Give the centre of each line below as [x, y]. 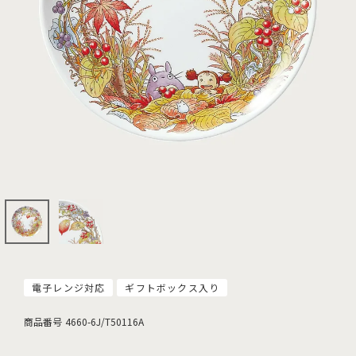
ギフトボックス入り [172, 287]
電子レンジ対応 [69, 287]
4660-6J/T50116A [104, 321]
